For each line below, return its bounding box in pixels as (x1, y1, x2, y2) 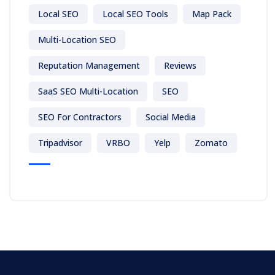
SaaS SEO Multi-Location (38, 85, 138, 98)
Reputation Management (38, 60, 140, 72)
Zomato (195, 137, 228, 149)
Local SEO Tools (103, 8, 168, 20)
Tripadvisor (38, 137, 82, 149)
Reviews (164, 60, 196, 72)
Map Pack (192, 8, 231, 20)
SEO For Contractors (38, 111, 122, 123)
